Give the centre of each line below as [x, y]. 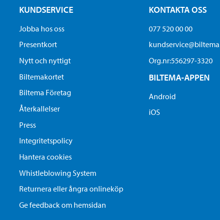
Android [163, 96]
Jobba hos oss [41, 28]
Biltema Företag [45, 93]
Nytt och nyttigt [45, 61]
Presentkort [38, 44]
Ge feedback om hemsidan [62, 205]
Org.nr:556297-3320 [181, 61]
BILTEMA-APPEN [179, 77]
